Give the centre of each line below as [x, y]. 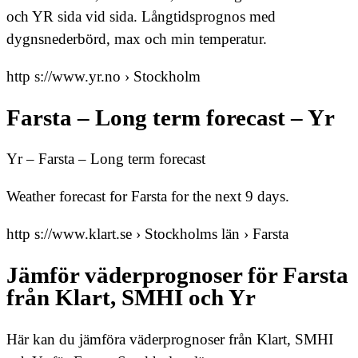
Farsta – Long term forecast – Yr [171, 117]
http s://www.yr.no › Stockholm [103, 77]
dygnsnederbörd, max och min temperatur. [137, 39]
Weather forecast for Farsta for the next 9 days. [148, 197]
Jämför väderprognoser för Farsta [177, 276]
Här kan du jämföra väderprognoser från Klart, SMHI [170, 339]
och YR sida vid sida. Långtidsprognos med [141, 17]
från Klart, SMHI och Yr [131, 298]
